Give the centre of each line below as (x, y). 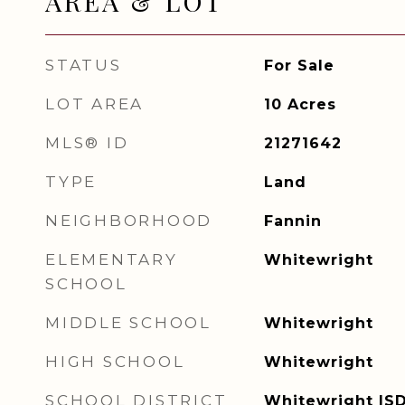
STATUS (84, 65)
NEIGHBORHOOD (129, 221)
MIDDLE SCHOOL (128, 323)
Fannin (292, 221)
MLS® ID (87, 143)
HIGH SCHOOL (115, 362)
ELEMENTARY (112, 259)
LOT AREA (94, 104)
